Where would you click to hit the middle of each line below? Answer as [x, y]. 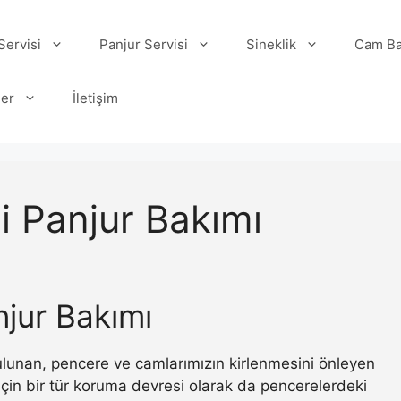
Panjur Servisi [143, 44]
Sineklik [271, 44]
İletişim [95, 98]
